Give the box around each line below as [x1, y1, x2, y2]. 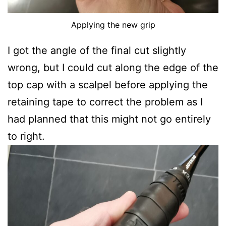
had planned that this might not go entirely [8, 113, 211, 126]
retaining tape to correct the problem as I [8, 96, 203, 108]
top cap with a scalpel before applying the [8, 79, 208, 91]
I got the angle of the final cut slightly [8, 44, 186, 57]
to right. [8, 130, 45, 143]
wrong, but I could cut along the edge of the [8, 62, 218, 74]
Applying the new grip [71, 20, 155, 30]
